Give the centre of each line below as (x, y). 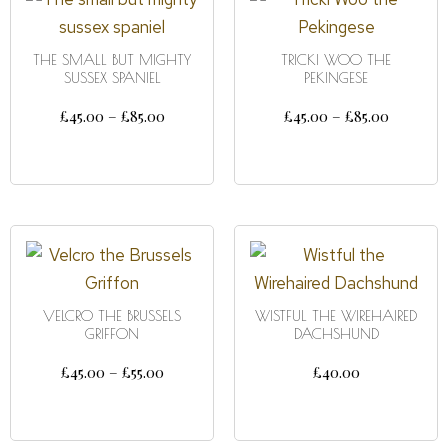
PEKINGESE (336, 77)
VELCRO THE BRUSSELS (112, 315)
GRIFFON (112, 333)
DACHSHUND (336, 333)
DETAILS (336, 407)
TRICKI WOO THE (336, 59)
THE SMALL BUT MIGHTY (112, 59)
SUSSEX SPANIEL (112, 77)
